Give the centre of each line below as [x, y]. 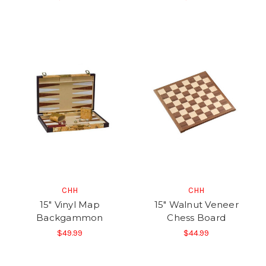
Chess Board [197, 217]
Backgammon [70, 217]
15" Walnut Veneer [196, 204]
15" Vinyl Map [69, 204]
